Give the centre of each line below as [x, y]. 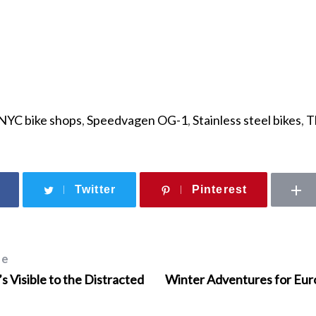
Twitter [95, 189]
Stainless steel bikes [247, 120]
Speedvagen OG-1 [137, 120]
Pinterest [219, 189]
